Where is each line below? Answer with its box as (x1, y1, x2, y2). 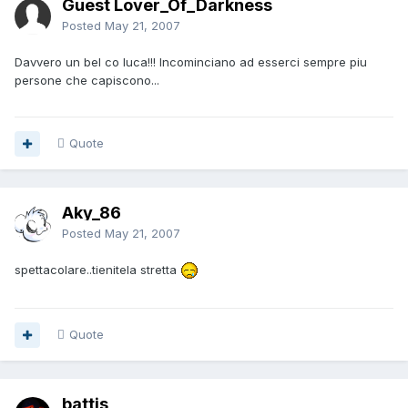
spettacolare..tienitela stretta (15, 262, 180, 278)
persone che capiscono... (15, 73, 159, 88)
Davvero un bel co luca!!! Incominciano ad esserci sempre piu (15, 55, 367, 70)
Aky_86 (62, 203, 121, 223)
